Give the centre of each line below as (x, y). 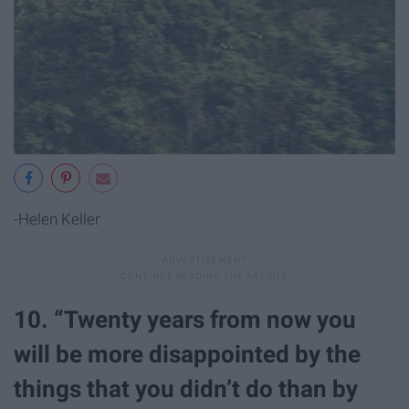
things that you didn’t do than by (186, 388)
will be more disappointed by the (187, 354)
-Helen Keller (57, 219)
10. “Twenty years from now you (185, 319)
